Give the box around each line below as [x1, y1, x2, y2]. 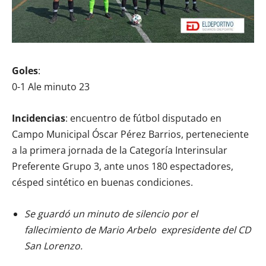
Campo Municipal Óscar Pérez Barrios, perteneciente [12, 127, 249, 141]
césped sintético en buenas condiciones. [12, 175, 193, 189]
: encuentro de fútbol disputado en [65, 111, 221, 125]
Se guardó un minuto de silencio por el [24, 207, 198, 220]
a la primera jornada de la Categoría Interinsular [12, 143, 227, 157]
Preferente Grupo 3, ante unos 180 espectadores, [12, 159, 233, 173]
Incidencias [12, 111, 65, 125]
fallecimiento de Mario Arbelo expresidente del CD [24, 223, 251, 236]
